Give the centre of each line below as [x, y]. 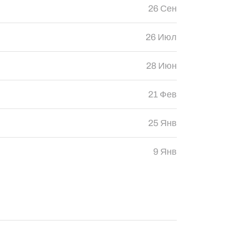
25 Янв [162, 123]
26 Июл [161, 37]
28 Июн [161, 66]
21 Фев [162, 94]
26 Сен [162, 9]
